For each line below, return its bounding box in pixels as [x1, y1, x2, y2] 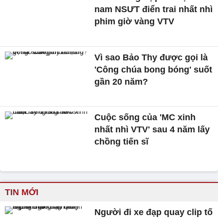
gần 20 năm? [94, 76, 148, 87]
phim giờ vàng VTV [94, 17, 175, 26]
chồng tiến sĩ [94, 137, 149, 147]
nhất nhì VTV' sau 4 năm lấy [94, 125, 210, 135]
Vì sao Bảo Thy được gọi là [94, 52, 208, 62]
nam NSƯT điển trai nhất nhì [94, 4, 213, 14]
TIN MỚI [5, 187, 38, 198]
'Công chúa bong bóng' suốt [94, 64, 213, 74]
